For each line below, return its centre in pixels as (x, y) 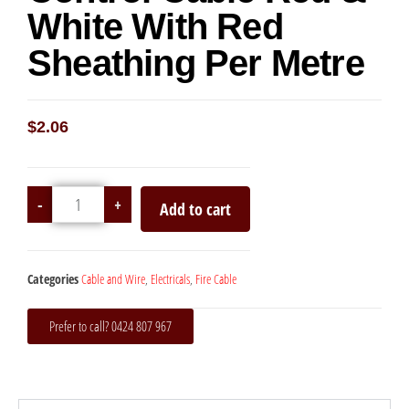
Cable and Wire (113, 279)
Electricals (170, 279)
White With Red (155, 27)
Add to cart (195, 210)
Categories (53, 279)
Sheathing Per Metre (196, 63)
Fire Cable (216, 279)
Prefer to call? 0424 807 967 (110, 326)
